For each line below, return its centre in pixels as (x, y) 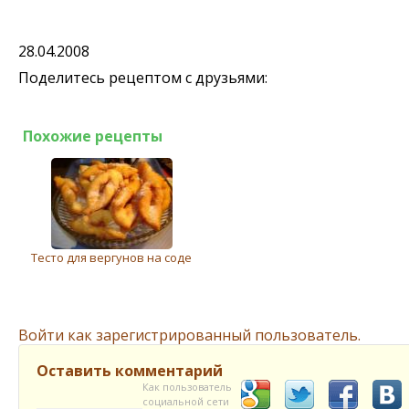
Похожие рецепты (93, 136)
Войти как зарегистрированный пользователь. (189, 335)
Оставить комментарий (130, 371)
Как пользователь (187, 387)
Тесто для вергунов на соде (111, 257)
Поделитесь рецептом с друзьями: (143, 78)
